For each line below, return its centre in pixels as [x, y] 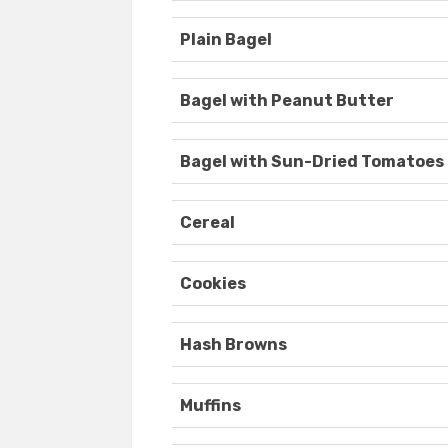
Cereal [207, 223]
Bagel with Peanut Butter [287, 101]
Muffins [210, 406]
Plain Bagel [226, 40]
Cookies [213, 284]
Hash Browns [233, 345]
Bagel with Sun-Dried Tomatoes [312, 162]
